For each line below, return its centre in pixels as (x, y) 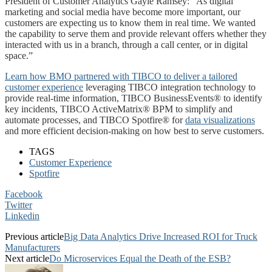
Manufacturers (32, 247)
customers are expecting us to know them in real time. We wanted (130, 22)
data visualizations (220, 120)
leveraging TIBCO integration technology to (169, 87)
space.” (19, 55)
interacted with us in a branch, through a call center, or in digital (126, 44)
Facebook (24, 194)
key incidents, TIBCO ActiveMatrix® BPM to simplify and (119, 109)
